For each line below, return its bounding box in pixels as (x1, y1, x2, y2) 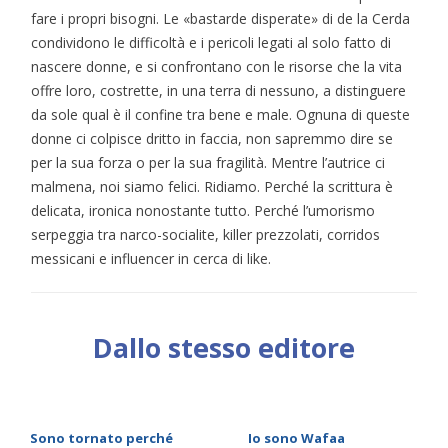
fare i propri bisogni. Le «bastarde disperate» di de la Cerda (31, 8, 410, 28)
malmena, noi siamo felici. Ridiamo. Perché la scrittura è (31, 176, 393, 196)
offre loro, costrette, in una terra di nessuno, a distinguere (31, 80, 406, 100)
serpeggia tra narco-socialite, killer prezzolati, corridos (31, 224, 380, 244)
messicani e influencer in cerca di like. (31, 248, 271, 268)
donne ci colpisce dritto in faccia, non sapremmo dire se (31, 128, 393, 148)
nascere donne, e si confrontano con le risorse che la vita (31, 56, 402, 76)
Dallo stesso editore (93, 329, 355, 366)
